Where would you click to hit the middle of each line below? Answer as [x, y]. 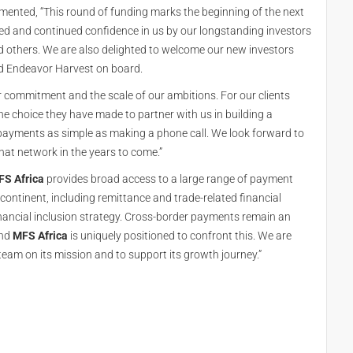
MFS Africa [40, 236]
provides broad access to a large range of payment [169, 179]
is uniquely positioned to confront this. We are [180, 236]
